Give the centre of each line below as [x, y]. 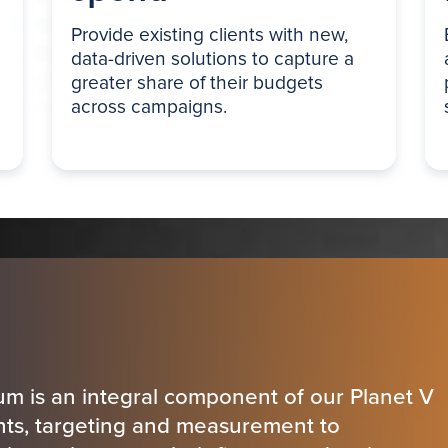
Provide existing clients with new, [210, 34]
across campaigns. [149, 106]
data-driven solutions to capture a [213, 58]
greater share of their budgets [197, 82]
